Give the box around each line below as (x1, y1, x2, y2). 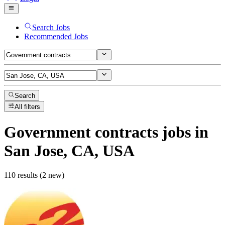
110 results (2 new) (4, 171, 64, 180)
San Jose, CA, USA (4, 141, 135, 160)
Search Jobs (32, 23, 70, 32)
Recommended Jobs (24, 32, 88, 41)
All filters (15, 103, 41, 111)
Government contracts (4, 123, 158, 141)
